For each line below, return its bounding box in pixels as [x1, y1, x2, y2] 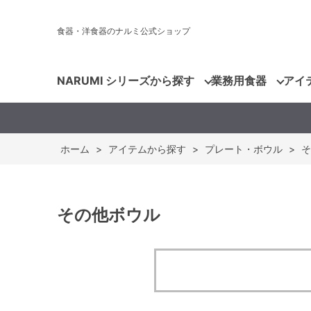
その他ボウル [57, 205, 160, 225]
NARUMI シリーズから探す [57, 73, 194, 87]
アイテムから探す [108, 143, 186, 155]
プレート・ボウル [205, 143, 283, 155]
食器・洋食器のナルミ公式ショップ [57, 26, 190, 36]
